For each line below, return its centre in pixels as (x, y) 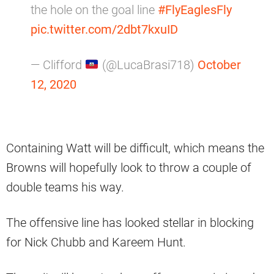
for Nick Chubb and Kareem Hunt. (96, 243)
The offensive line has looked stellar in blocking (130, 223)
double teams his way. (65, 187)
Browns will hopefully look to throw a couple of (129, 168)
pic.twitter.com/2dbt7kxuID (104, 30)
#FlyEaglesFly (195, 10)
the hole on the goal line (94, 10)
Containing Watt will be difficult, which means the (135, 148)
